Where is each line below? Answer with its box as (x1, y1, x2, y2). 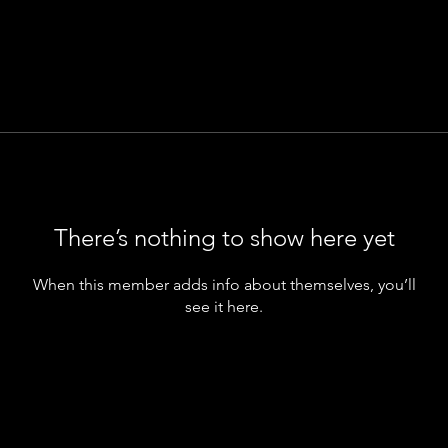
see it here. (185, 297, 263, 317)
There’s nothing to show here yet (53, 223, 395, 253)
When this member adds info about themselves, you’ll (32, 275, 416, 295)
